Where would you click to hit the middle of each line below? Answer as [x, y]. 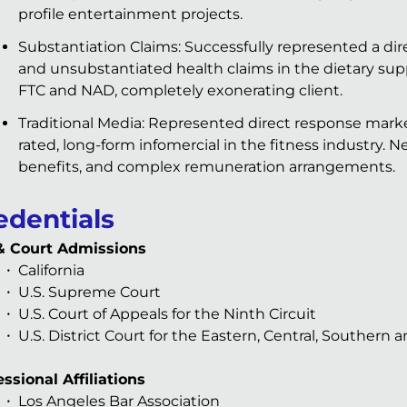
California [51, 271]
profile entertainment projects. [130, 15]
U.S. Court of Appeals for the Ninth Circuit [167, 314]
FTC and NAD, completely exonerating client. [180, 91]
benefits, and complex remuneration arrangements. [207, 167]
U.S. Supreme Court [89, 293]
